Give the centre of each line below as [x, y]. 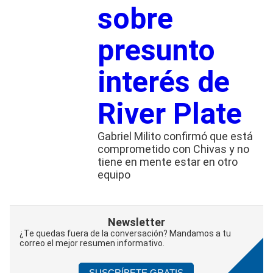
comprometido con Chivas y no [173, 149]
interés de [163, 82]
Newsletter [136, 222]
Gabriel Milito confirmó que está [175, 136]
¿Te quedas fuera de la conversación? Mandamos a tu [125, 233]
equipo [114, 174]
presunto [156, 50]
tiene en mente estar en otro [167, 161]
